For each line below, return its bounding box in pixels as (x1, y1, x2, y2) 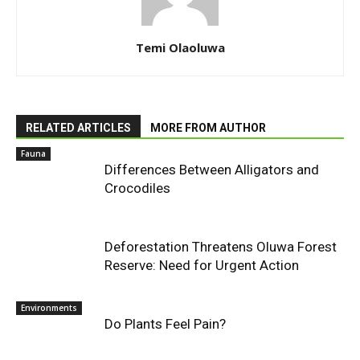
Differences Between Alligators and (104, 162, 319, 178)
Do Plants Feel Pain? (104, 316, 226, 332)
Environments (21, 302, 77, 313)
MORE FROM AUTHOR (150, 121, 266, 134)
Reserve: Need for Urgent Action (104, 257, 299, 273)
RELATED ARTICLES (26, 121, 131, 134)
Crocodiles (104, 180, 170, 196)
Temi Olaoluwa (135, 39, 225, 55)
